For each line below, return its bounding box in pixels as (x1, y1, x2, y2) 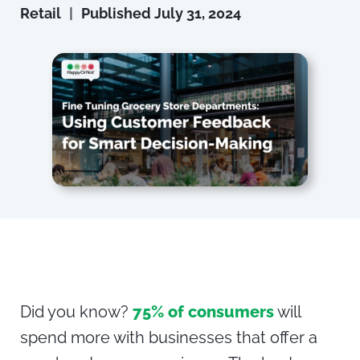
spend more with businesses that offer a (20, 328, 317, 348)
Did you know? (20, 302, 133, 322)
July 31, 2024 (154, 5, 241, 22)
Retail (20, 5, 61, 22)
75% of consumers (133, 302, 274, 322)
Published (81, 5, 154, 22)
